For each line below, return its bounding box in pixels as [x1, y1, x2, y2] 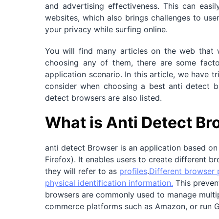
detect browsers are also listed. [45, 92, 162, 103]
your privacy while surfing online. [45, 24, 168, 34]
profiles [119, 166, 147, 176]
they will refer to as [45, 166, 119, 176]
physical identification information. [45, 177, 173, 188]
